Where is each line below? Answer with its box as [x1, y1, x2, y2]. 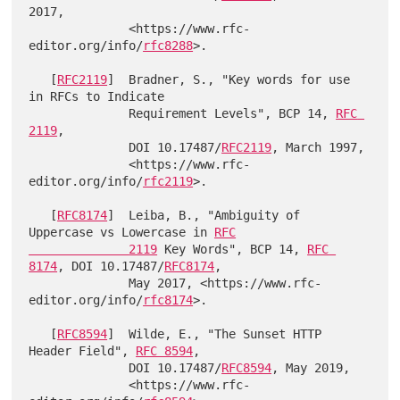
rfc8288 [143, 37, 194, 53]
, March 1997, [271, 139, 365, 154]
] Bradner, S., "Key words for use [107, 71, 351, 87]
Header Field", [29, 343, 137, 358]
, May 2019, [271, 360, 351, 375]
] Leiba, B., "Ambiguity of [107, 207, 301, 222]
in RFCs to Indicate [29, 88, 165, 104]
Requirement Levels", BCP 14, [129, 105, 337, 121]
